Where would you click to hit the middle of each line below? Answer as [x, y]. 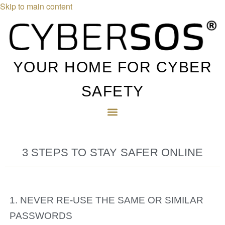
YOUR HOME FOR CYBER [113, 67]
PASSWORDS [41, 216]
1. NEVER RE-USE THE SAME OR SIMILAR [106, 200]
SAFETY [113, 91]
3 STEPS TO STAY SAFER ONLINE [113, 152]
